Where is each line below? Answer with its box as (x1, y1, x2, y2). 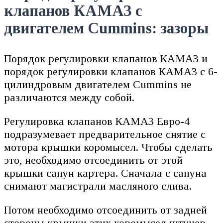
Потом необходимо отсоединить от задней (4, 204, 207, 217)
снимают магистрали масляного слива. (4, 180, 192, 193)
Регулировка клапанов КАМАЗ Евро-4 (4, 115, 190, 128)
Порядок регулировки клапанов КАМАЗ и (4, 52, 208, 65)
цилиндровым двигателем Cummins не (4, 78, 192, 91)
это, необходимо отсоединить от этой (4, 154, 183, 167)
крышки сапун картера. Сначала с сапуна (4, 167, 207, 180)
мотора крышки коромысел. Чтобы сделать (4, 141, 213, 154)
